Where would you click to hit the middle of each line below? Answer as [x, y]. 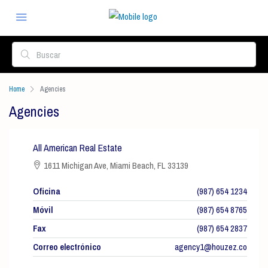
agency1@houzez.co [211, 247]
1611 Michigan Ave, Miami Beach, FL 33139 [115, 165]
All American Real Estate [77, 148]
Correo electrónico [67, 247]
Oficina [47, 191]
